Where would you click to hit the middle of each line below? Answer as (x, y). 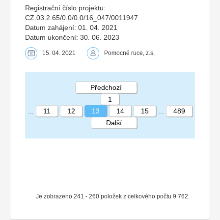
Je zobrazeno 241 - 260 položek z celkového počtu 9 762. (112, 197)
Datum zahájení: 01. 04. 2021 (71, 28)
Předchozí (106, 88)
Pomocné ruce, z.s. (129, 53)
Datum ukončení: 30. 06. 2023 (72, 38)
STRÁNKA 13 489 (105, 125)
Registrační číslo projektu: (65, 8)
